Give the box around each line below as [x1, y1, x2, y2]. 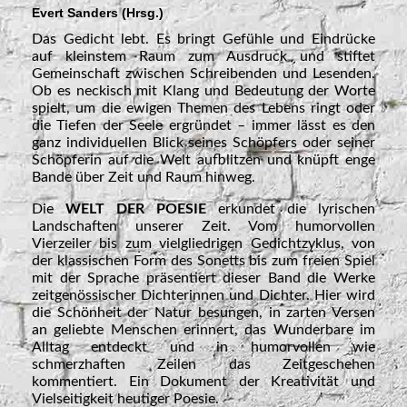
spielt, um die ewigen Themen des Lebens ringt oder [32, 101, 375, 116]
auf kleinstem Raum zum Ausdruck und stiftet [32, 49, 375, 65]
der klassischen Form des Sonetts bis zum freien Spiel [32, 253, 375, 269]
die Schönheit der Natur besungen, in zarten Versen [32, 305, 375, 321]
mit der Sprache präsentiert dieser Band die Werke [32, 271, 375, 286]
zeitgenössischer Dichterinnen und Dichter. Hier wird [32, 288, 375, 303]
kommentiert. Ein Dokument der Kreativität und [32, 374, 375, 390]
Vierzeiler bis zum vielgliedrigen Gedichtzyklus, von [32, 236, 375, 252]
